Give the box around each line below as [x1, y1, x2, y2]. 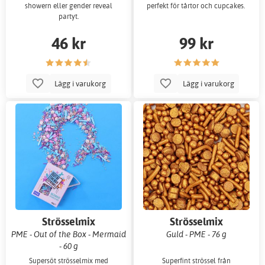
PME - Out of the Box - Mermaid [11, 228, 126, 239]
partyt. [58, 12, 79, 21]
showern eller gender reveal [24, 1, 112, 11]
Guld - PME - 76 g [166, 228, 227, 239]
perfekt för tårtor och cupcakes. [146, 1, 247, 11]
